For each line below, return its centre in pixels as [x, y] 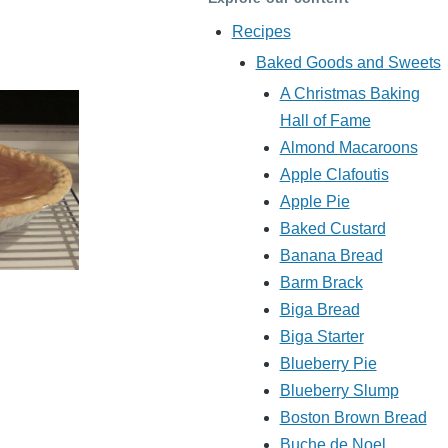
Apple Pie [314, 202]
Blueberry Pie [328, 364]
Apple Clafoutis [334, 175]
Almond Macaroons [348, 148]
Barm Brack [321, 283]
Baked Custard [332, 229]
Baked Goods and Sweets [348, 63]
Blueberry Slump [339, 391]
